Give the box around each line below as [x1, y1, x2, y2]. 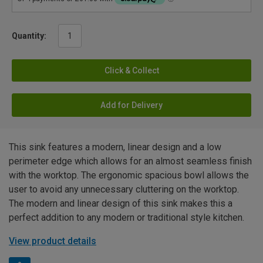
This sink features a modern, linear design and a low [9, 141, 221, 153]
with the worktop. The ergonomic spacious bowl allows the [9, 169, 249, 181]
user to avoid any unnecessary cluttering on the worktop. [9, 183, 239, 195]
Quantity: [12, 31, 46, 41]
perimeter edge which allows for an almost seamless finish [9, 155, 252, 167]
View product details [9, 235, 96, 247]
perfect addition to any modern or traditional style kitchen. [9, 211, 244, 223]
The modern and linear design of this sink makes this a [9, 197, 232, 209]
